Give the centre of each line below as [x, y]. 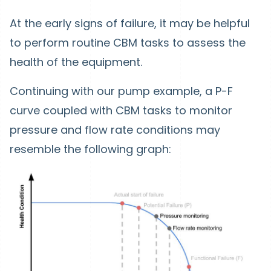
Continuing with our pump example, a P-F [121, 91]
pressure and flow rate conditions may [115, 129]
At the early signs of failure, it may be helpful [130, 23]
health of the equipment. [76, 62]
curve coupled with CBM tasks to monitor [121, 110]
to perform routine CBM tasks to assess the [128, 42]
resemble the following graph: [90, 149]
